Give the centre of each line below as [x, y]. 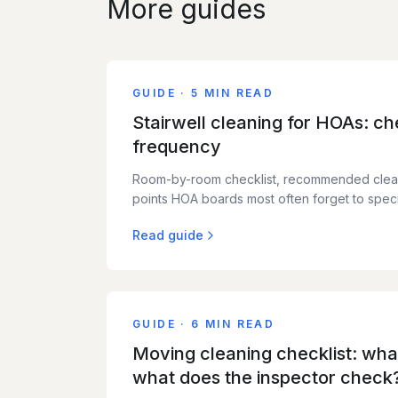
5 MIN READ [233, 93]
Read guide [168, 235]
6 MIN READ [233, 324]
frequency [177, 147]
